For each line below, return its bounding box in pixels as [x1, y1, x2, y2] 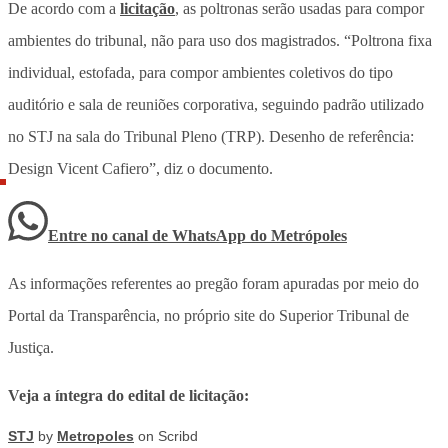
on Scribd [134, 427, 198, 444]
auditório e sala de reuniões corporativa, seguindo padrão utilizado [8, 95, 424, 113]
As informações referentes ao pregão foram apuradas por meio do [8, 274, 419, 292]
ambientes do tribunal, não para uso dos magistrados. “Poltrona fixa [8, 31, 432, 49]
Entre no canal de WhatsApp [48, 226, 250, 244]
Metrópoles [271, 226, 347, 244]
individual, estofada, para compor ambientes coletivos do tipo [8, 63, 393, 81]
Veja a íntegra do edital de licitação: [8, 386, 249, 404]
